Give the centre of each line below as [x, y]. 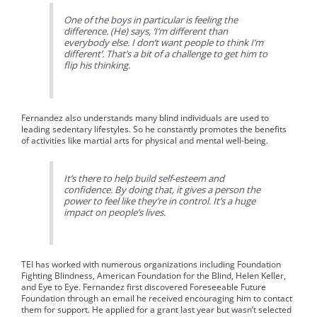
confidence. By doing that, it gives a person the [162, 189]
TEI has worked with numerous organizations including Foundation [151, 265]
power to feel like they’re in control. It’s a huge [160, 201]
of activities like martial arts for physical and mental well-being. [145, 140]
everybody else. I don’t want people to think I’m [164, 42]
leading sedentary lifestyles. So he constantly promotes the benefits [154, 129]
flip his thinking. [97, 65]
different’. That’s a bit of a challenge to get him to [166, 53]
